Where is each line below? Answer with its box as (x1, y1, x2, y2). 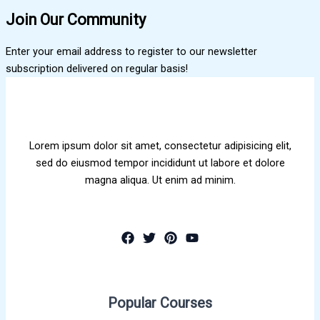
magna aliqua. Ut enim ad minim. (84, 173, 236, 186)
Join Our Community (6, 11, 146, 29)
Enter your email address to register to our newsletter (6, 45, 257, 59)
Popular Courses (108, 294, 212, 311)
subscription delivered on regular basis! (6, 62, 188, 76)
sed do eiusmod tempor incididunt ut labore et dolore (35, 156, 285, 169)
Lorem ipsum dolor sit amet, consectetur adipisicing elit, (29, 139, 291, 152)
